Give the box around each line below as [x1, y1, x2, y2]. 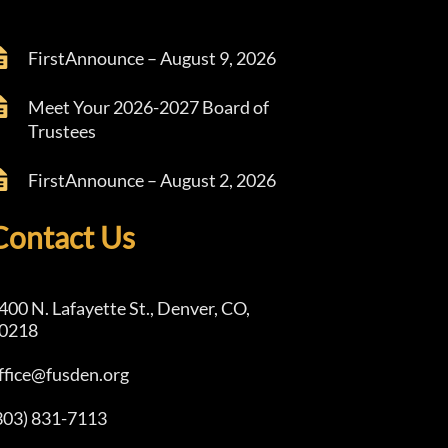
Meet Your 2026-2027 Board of [27, 96, 269, 118]
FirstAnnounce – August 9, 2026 [27, 47, 276, 69]
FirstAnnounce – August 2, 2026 [27, 169, 276, 191]
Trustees [27, 120, 96, 142]
